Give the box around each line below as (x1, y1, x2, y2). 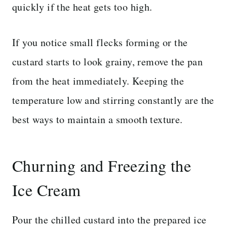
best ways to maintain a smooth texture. (12, 112, 183, 126)
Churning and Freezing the (12, 154, 191, 176)
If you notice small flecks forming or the (12, 35, 188, 49)
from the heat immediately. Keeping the (12, 73, 184, 88)
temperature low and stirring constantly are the (12, 93, 214, 107)
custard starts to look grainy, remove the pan (12, 54, 203, 68)
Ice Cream (12, 178, 81, 201)
